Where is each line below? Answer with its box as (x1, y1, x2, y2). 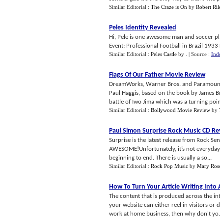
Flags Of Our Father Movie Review (109, 71, 205, 79)
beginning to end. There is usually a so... (109, 155, 212, 161)
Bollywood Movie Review (151, 107, 210, 113)
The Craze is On (151, 4, 187, 10)
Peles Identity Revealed (109, 24, 176, 31)
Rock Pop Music (151, 163, 188, 169)
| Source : (189, 51, 211, 57)
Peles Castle (151, 51, 177, 57)
